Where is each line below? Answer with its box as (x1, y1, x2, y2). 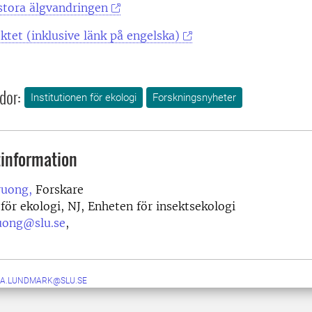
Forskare (32, 182, 84, 196)
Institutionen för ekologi (31, 91, 136, 104)
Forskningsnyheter (153, 91, 236, 104)
